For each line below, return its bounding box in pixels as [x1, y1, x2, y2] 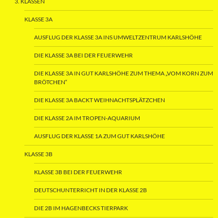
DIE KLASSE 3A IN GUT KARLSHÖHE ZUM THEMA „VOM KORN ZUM [34, 70, 213, 77]
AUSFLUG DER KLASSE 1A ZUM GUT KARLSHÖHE [34, 132, 165, 140]
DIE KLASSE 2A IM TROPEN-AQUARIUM [34, 114, 140, 122]
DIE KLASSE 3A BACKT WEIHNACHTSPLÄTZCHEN [34, 96, 165, 104]
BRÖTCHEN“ [34, 78, 67, 86]
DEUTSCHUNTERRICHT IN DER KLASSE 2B [34, 186, 147, 194]
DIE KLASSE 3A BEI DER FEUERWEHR [34, 52, 133, 59]
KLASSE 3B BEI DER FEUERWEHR [34, 168, 122, 176]
